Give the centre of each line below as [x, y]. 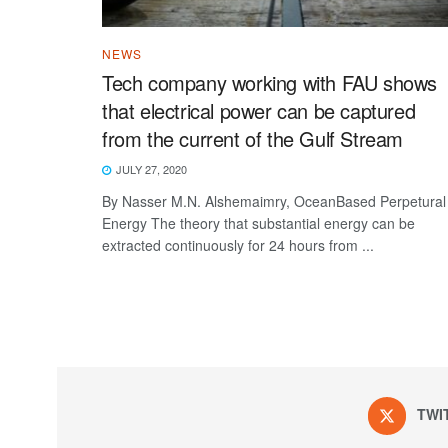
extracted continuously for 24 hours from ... [238, 244]
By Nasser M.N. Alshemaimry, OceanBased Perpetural [274, 200]
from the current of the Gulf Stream [253, 138]
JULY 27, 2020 [150, 168]
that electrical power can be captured [259, 110]
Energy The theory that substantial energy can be [258, 222]
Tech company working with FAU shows [270, 82]
